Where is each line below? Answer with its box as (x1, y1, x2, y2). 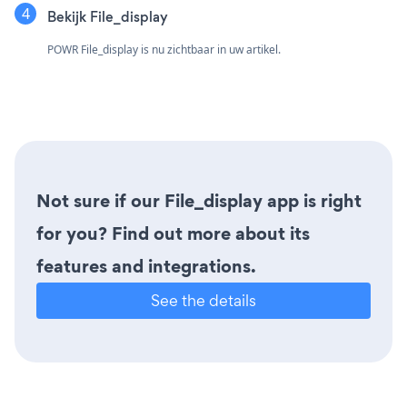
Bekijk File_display (47, 6, 168, 26)
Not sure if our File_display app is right (36, 187, 362, 213)
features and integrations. (36, 253, 256, 279)
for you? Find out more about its (36, 220, 310, 246)
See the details (151, 289, 256, 311)
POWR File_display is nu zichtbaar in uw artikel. (47, 41, 281, 57)
